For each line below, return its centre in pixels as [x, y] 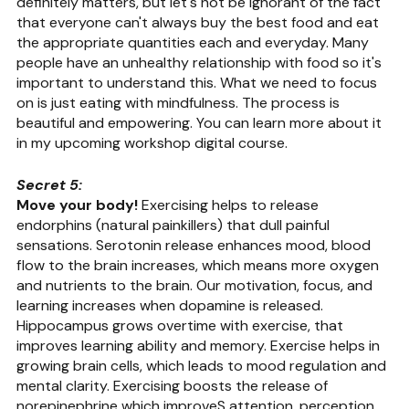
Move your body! [77, 204]
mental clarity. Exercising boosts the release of [174, 385]
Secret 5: [49, 184]
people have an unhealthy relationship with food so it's [201, 62]
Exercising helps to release [230, 204]
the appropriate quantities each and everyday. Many [194, 42]
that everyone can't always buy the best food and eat [199, 22]
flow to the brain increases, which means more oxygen [199, 265]
